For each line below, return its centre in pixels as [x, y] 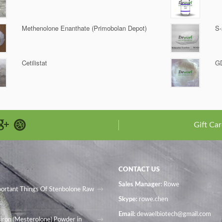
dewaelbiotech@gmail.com [174, 214]
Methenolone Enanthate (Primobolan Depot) [84, 28]
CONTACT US [139, 170]
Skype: [129, 199]
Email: [128, 214]
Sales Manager [139, 185]
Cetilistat [34, 63]
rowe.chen [153, 199]
